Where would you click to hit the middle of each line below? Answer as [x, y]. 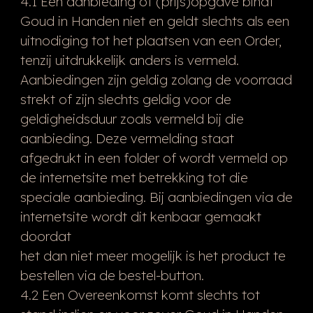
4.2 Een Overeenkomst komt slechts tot [140, 294]
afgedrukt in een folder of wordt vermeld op [154, 158]
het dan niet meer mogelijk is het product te [153, 255]
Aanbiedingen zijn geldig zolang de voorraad [156, 79]
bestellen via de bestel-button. [112, 275]
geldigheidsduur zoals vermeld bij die [132, 118]
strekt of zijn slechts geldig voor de [125, 99]
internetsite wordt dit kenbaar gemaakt [140, 216]
